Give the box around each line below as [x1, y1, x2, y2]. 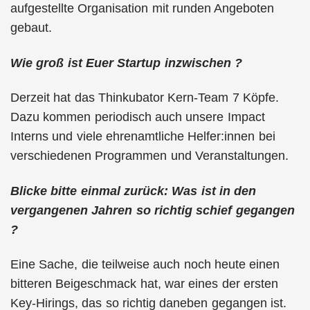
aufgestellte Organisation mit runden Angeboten [10, 1, 275, 15]
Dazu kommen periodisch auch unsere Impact [10, 110, 265, 124]
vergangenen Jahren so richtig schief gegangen [10, 203, 295, 217]
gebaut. [10, 21, 52, 35]
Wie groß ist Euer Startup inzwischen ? [10, 55, 242, 70]
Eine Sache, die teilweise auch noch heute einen [10, 257, 280, 271]
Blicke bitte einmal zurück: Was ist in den [10, 183, 257, 198]
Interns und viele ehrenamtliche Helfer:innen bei [10, 129, 275, 143]
